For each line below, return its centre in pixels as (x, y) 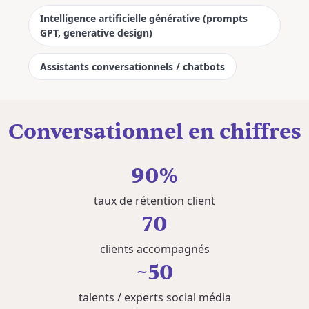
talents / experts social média (154, 297)
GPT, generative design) (96, 33)
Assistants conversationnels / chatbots (132, 67)
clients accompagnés (154, 249)
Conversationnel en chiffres (154, 132)
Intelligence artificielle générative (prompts (144, 18)
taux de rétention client (154, 201)
